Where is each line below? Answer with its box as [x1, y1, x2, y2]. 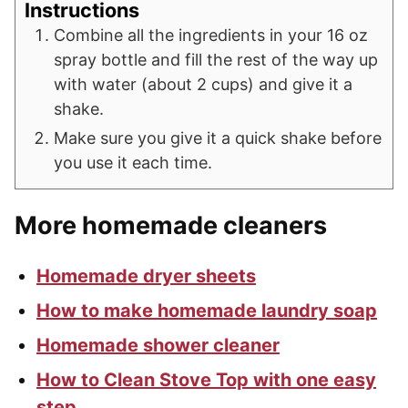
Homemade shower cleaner [36, 333, 280, 356]
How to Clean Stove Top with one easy [36, 368, 376, 391]
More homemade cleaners [15, 209, 327, 240]
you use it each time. [54, 152, 212, 172]
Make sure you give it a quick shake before [54, 127, 382, 148]
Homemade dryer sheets [36, 264, 256, 287]
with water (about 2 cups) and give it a [54, 74, 352, 94]
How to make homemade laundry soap [36, 299, 377, 321]
